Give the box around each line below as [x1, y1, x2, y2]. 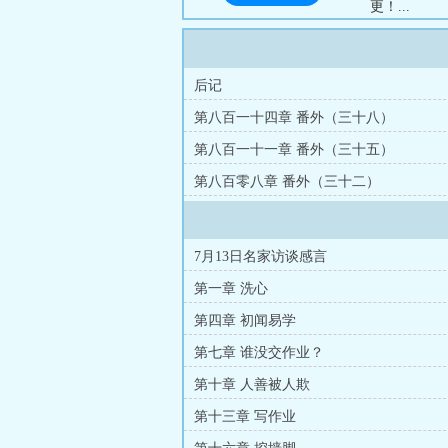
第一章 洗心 [194, 281, 268, 296]
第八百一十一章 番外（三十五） [194, 142, 394, 157]
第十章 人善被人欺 [194, 377, 310, 392]
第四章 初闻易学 [194, 313, 296, 328]
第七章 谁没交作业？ [194, 345, 324, 360]
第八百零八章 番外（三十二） [194, 174, 380, 189]
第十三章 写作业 [194, 409, 296, 424]
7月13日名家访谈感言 [194, 249, 327, 264]
